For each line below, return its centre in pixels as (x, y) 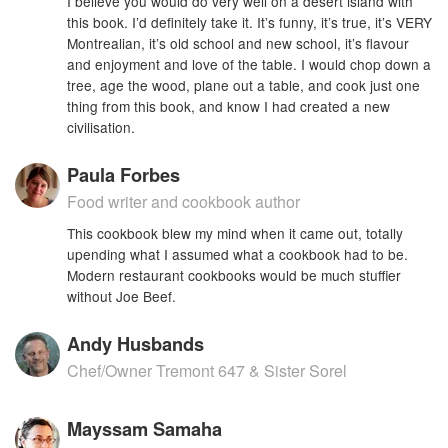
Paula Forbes (124, 174)
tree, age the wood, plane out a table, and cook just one (244, 85)
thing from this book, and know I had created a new (229, 106)
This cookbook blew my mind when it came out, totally (235, 233)
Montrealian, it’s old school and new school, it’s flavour (238, 43)
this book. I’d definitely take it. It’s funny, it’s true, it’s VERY (250, 22)
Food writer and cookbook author (184, 201)
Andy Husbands (136, 343)
